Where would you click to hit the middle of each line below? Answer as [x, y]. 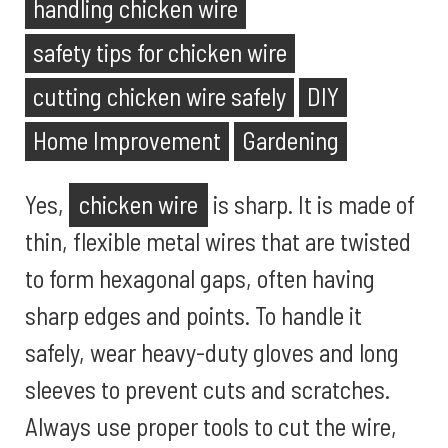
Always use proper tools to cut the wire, [211, 426]
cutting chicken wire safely [159, 96]
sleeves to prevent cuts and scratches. [207, 389]
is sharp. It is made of [311, 204]
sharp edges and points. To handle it [193, 315]
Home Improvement [127, 140]
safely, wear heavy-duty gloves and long [212, 352]
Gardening [290, 140]
